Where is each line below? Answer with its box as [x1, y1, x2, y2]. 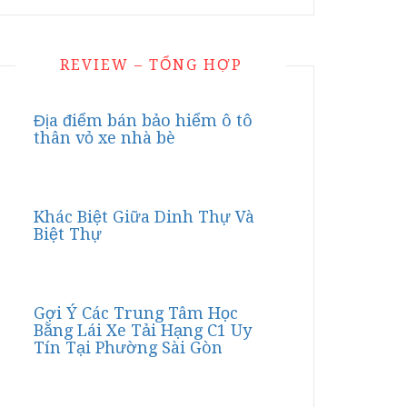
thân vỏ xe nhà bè [34, 128, 175, 147]
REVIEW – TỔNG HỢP [59, 56, 243, 74]
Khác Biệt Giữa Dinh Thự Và [34, 207, 254, 226]
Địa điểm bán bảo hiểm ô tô [34, 111, 253, 130]
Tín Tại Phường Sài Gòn [34, 338, 223, 357]
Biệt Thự [34, 224, 102, 243]
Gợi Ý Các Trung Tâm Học [34, 303, 238, 323]
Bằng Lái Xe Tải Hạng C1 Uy [34, 321, 252, 340]
